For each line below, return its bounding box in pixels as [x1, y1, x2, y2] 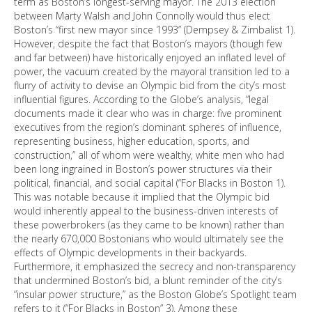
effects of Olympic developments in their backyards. [14, 246, 247, 259]
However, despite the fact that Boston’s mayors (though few [14, 37, 282, 50]
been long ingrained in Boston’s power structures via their [14, 162, 272, 175]
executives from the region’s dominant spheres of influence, [14, 120, 281, 134]
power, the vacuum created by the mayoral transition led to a [14, 65, 290, 78]
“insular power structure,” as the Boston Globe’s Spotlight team [14, 288, 297, 301]
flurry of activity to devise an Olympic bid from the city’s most [14, 79, 286, 92]
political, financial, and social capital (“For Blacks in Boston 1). [14, 176, 286, 189]
